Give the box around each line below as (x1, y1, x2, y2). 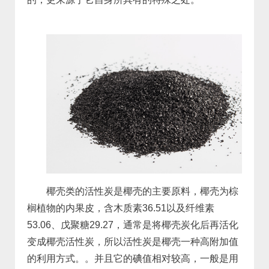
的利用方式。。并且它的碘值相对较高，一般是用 (26, 253, 238, 264)
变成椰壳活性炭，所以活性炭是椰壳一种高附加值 (26, 237, 238, 247)
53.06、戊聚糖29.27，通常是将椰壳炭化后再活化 (26, 220, 238, 230)
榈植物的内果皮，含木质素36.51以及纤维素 (26, 203, 214, 213)
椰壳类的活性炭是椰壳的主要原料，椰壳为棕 (46, 186, 238, 196)
